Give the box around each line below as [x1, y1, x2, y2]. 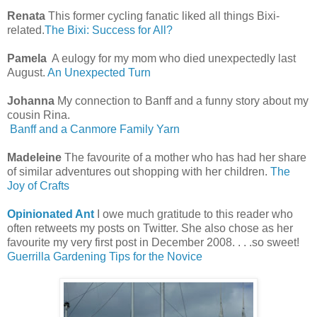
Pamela [7, 52, 47, 64]
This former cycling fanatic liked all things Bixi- [45, 9, 279, 22]
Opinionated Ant [7, 207, 94, 220]
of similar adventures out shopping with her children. [7, 165, 270, 178]
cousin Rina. [7, 108, 70, 121]
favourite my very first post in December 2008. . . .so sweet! [7, 236, 299, 248]
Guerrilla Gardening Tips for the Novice [7, 250, 202, 263]
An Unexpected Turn [47, 66, 151, 79]
